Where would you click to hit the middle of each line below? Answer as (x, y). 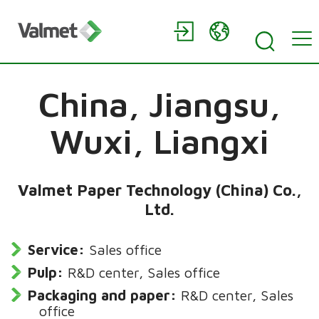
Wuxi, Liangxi (159, 141)
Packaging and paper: (103, 296)
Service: (57, 250)
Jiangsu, (215, 104)
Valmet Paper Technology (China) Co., (159, 190)
